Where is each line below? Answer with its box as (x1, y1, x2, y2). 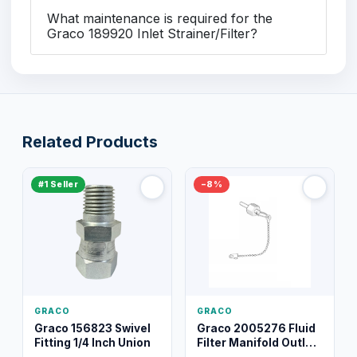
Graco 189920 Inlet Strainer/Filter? (47, 25, 257, 41)
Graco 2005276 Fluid (197, 321, 316, 335)
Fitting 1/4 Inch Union (34, 335, 151, 349)
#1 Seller (38, 178, 78, 190)
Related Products (22, 131, 158, 151)
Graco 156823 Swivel (34, 321, 151, 335)
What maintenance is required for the (47, 10, 273, 26)
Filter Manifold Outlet (197, 335, 317, 349)
